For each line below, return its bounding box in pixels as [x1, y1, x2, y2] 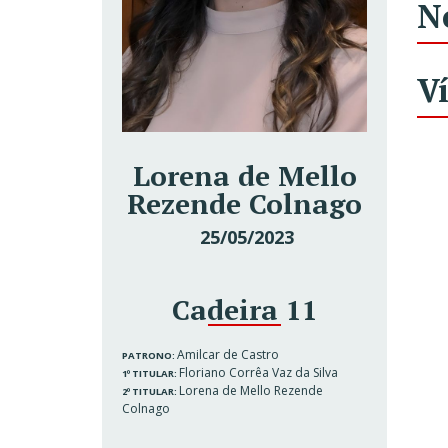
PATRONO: [122, 349, 177, 362]
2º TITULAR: [122, 385, 179, 398]
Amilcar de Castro [177, 346, 279, 363]
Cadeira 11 [171, 291, 318, 328]
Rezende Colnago [127, 185, 362, 222]
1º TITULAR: [122, 367, 179, 380]
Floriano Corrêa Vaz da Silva [179, 364, 338, 381]
